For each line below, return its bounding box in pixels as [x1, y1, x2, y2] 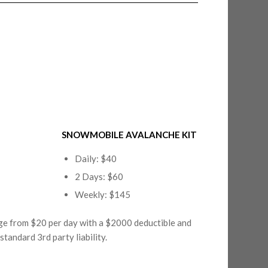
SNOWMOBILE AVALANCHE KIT [62, 129, 197, 141]
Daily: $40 [75, 153, 117, 164]
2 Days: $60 [75, 171, 124, 182]
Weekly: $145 [75, 189, 131, 200]
